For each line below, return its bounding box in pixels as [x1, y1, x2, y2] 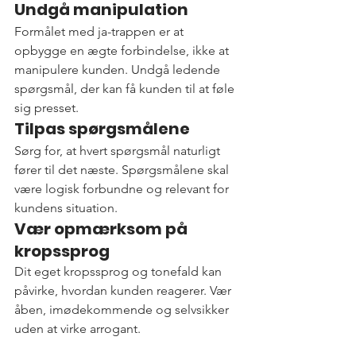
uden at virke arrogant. [14, 321, 141, 337]
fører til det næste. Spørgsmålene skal [14, 162, 232, 178]
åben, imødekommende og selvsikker [14, 302, 232, 318]
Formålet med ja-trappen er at [14, 24, 187, 40]
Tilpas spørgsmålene [14, 118, 190, 141]
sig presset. [14, 100, 79, 116]
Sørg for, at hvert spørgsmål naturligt [14, 143, 223, 159]
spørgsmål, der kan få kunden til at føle [14, 81, 238, 97]
